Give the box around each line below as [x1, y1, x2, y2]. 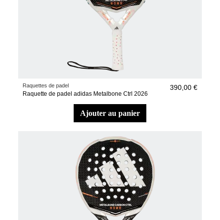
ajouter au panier [86, 109, 140, 117]
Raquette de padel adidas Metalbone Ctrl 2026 [23, 90, 148, 98]
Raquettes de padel [23, 82, 69, 89]
